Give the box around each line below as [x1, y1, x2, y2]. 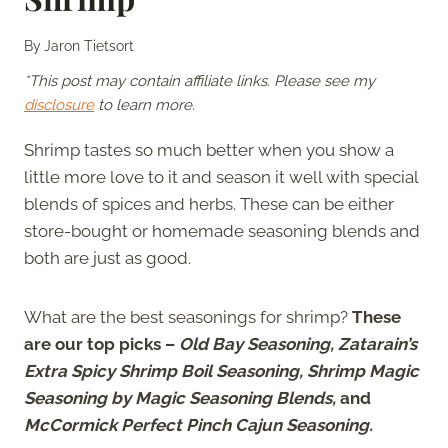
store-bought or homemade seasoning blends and [24, 220, 420, 241]
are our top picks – [24, 333, 179, 354]
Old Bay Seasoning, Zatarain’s [179, 333, 417, 354]
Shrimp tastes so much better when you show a [24, 139, 394, 160]
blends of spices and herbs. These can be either [24, 193, 394, 214]
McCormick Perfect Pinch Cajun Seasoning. [24, 414, 377, 435]
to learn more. [94, 95, 195, 114]
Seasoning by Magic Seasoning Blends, [24, 387, 340, 408]
